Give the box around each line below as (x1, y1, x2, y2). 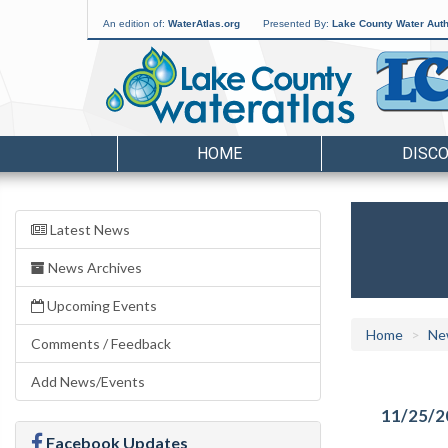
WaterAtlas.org (168, 18, 240, 29)
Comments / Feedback (31, 335, 171, 352)
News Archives (45, 259, 142, 276)
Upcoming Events (44, 297, 157, 314)
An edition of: (103, 18, 168, 29)
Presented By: (263, 18, 332, 29)
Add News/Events (31, 373, 145, 390)
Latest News (47, 221, 130, 238)
